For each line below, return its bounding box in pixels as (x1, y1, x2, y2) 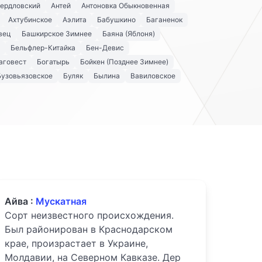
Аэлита (63, 15, 87, 25)
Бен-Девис (86, 43, 124, 53)
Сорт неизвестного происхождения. (5, 209, 174, 222)
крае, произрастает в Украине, (5, 237, 148, 250)
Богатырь (37, 57, 70, 67)
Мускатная (36, 195, 87, 208)
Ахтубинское (8, 15, 52, 25)
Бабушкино (97, 15, 136, 25)
